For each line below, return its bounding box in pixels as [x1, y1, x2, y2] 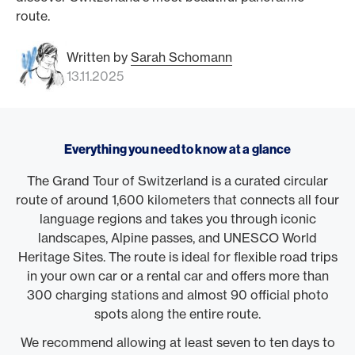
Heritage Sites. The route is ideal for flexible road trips [17, 249, 338, 265]
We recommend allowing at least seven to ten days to [20, 334, 335, 350]
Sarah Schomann [131, 49, 232, 65]
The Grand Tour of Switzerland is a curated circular [27, 173, 328, 189]
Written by [67, 49, 131, 65]
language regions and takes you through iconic [39, 211, 316, 227]
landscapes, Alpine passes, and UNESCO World [38, 230, 317, 246]
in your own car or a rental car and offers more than [26, 268, 329, 284]
